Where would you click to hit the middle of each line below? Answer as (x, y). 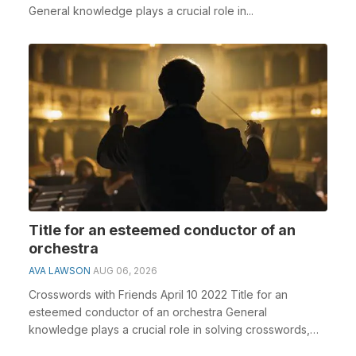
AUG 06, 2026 (125, 271)
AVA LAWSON (60, 271)
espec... (49, 347)
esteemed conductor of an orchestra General (148, 312)
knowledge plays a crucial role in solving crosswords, (169, 329)
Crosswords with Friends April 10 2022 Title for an (158, 294)
